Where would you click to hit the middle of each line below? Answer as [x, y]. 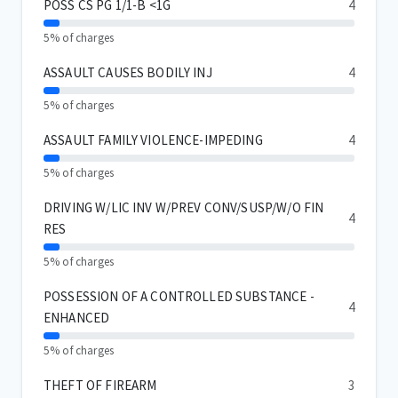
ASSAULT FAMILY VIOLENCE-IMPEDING [153, 140]
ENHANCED [77, 318]
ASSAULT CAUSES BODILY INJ [128, 73]
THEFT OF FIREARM [100, 386]
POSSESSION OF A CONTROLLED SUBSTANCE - [179, 297]
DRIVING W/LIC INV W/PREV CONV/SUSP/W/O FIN [184, 208]
